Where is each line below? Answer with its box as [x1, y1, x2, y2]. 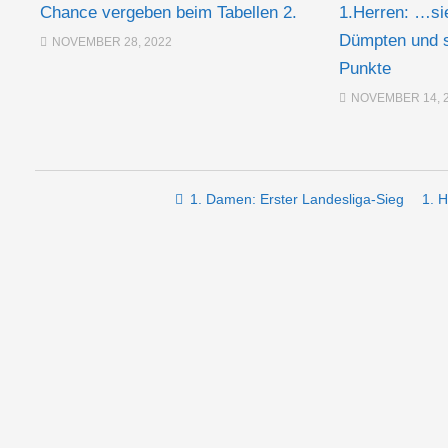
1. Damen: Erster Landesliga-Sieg [189, 191, 404, 207]
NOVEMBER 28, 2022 [52, 35, 172, 49]
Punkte [339, 59, 392, 78]
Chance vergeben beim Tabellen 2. [40, 3, 297, 22]
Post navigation [35, 184, 277, 220]
